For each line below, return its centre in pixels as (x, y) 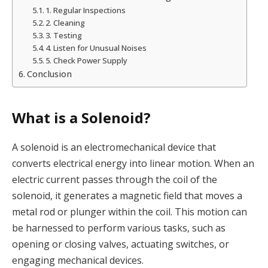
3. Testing (64, 36)
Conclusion (49, 74)
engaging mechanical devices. (78, 260)
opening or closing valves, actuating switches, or (121, 244)
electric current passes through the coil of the (115, 179)
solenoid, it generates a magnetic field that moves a (127, 195)
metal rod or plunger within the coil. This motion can (130, 211)
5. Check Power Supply (87, 61)
